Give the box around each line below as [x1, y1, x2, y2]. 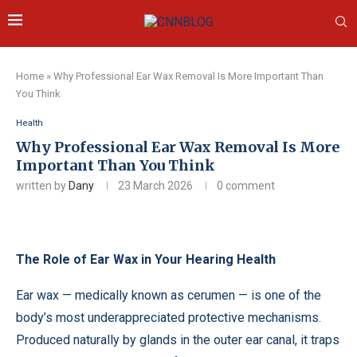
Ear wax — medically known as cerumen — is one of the [16, 288, 321, 303]
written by [16, 179, 69, 192]
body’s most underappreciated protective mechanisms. [16, 310, 321, 325]
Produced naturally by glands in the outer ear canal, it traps [16, 332, 339, 347]
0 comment [217, 179, 275, 192]
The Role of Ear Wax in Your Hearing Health [16, 252, 276, 267]
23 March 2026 [118, 179, 193, 192]
